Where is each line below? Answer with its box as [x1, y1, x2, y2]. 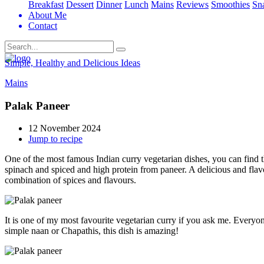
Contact [28, 21, 57, 31]
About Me [28, 10, 67, 20]
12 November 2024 [28, 123, 101, 134]
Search [5, 41, 30, 51]
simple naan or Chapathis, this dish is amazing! [5, 226, 181, 236]
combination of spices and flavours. [5, 175, 136, 186]
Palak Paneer [5, 99, 70, 112]
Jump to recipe [28, 134, 82, 144]
